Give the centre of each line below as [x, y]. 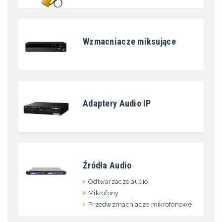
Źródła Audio [107, 166]
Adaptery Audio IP [117, 104]
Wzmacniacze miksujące [129, 42]
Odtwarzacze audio [118, 182]
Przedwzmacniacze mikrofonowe [140, 205]
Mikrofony [104, 193]
